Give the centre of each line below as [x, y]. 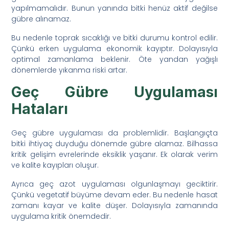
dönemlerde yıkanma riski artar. [70, 70]
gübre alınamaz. [41, 19]
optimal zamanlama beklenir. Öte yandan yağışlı [114, 59]
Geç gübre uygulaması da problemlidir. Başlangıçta [114, 133]
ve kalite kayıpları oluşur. [55, 165]
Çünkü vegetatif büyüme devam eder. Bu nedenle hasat [114, 194]
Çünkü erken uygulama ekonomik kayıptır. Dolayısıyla [114, 48]
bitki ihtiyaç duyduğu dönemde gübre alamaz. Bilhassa [114, 143]
